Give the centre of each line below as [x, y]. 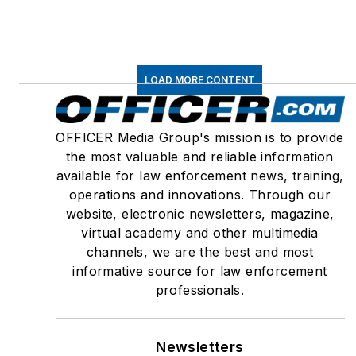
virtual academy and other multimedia [200, 232]
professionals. [200, 290]
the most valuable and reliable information [200, 156]
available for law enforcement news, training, [200, 175]
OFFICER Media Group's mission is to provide [200, 137]
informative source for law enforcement [200, 271]
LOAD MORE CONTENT [200, 79]
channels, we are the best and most [200, 252]
